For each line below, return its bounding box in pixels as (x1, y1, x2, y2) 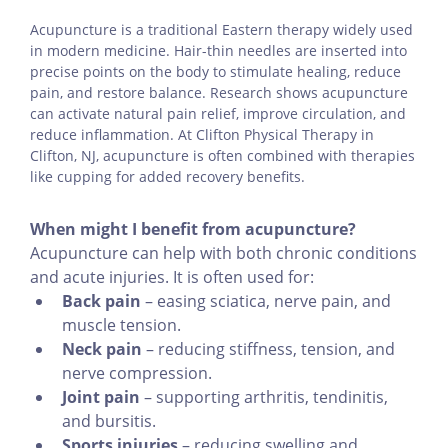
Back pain (62, 290, 141, 313)
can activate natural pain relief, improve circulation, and (30, 104, 406, 124)
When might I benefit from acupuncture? (30, 218, 356, 241)
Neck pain (62, 338, 142, 361)
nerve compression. (62, 362, 212, 385)
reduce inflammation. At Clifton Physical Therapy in (30, 125, 374, 145)
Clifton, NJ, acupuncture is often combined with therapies (30, 146, 415, 166)
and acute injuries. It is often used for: (30, 266, 314, 289)
